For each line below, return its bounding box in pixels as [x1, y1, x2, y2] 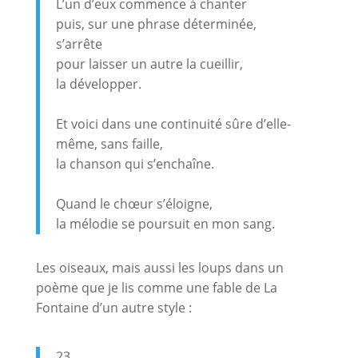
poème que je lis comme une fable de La [35, 278, 277, 296]
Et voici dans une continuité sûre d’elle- [55, 114, 291, 133]
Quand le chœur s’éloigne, [55, 194, 213, 213]
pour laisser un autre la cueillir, [55, 54, 243, 73]
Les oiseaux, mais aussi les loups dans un [35, 258, 284, 276]
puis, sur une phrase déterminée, [55, 14, 257, 33]
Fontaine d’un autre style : [35, 298, 192, 316]
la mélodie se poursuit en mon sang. [55, 214, 275, 233]
